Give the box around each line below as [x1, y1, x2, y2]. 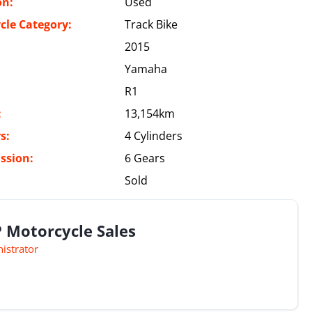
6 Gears [125, 150, 166, 166]
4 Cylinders [125, 128, 183, 143]
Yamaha [125, 61, 168, 77]
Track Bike [125, 17, 178, 32]
